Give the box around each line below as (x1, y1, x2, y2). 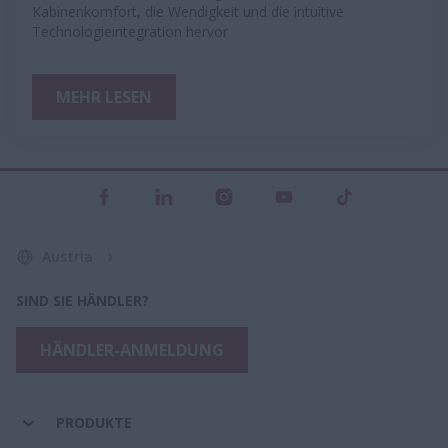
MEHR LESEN (56, 85, 152, 108)
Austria (42, 246, 93, 266)
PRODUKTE (56, 412, 132, 432)
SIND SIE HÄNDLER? (16, 290, 149, 310)
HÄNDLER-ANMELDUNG (40, 338, 224, 361)
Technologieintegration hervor (32, 21, 228, 41)
